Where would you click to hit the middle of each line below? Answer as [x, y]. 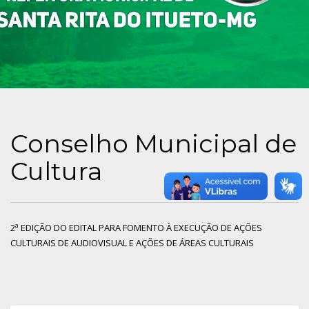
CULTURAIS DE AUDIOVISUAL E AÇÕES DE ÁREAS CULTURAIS [132, 242]
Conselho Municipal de [153, 143]
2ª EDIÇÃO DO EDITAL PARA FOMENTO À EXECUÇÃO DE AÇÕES [136, 227]
